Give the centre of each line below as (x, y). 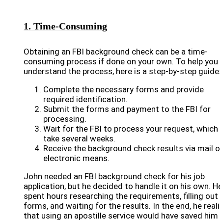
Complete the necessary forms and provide (124, 89)
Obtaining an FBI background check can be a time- (116, 52)
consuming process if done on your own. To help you (121, 61)
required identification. (85, 99)
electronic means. (76, 158)
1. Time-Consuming (65, 26)
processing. (65, 119)
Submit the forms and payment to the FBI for (127, 109)
